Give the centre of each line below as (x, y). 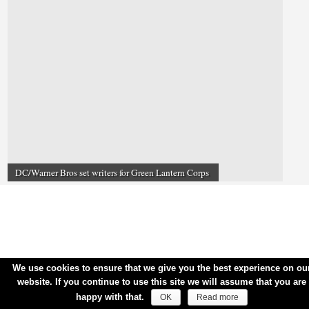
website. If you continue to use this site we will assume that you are (161, 282)
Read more (217, 297)
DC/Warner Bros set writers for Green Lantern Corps (112, 172)
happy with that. (110, 297)
